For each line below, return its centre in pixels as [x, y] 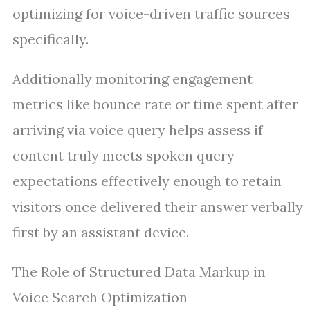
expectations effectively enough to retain [147, 181]
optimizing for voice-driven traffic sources [151, 13]
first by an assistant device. [101, 232]
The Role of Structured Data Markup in [139, 272]
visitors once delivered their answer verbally [158, 207]
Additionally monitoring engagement [133, 79]
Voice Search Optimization [100, 297]
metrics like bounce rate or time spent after [155, 104]
